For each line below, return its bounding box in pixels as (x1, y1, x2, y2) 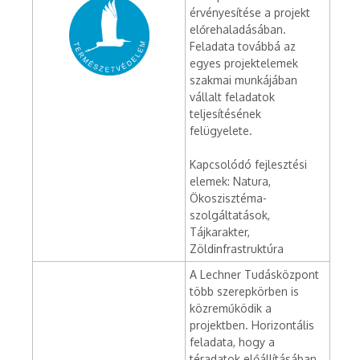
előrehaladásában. (190, 22, 286, 36)
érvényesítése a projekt (190, 6, 310, 19)
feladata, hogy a (190, 335, 275, 349)
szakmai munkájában (190, 73, 297, 87)
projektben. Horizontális (190, 318, 314, 332)
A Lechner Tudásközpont (190, 268, 319, 281)
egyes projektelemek (190, 56, 298, 70)
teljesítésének (190, 107, 261, 121)
